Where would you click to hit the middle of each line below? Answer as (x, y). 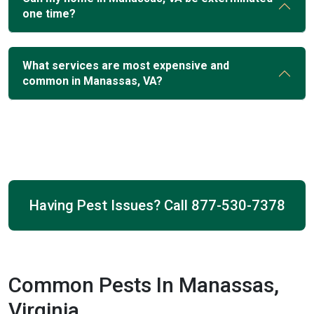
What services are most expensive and (126, 66)
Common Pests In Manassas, (144, 285)
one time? (49, 14)
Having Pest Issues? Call (110, 205)
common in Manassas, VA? (93, 81)
